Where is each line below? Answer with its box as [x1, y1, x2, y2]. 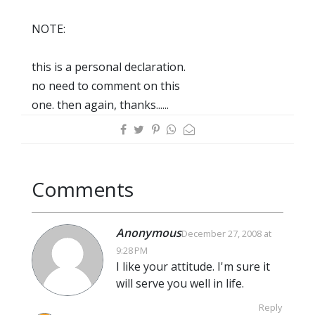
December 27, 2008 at [181, 227, 271, 240]
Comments [32, 176, 134, 202]
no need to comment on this [32, 78, 180, 94]
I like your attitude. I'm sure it [116, 259, 270, 274]
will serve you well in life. [116, 276, 244, 291]
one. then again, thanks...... [32, 97, 169, 112]
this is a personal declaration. [32, 59, 186, 75]
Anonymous [116, 225, 181, 240]
